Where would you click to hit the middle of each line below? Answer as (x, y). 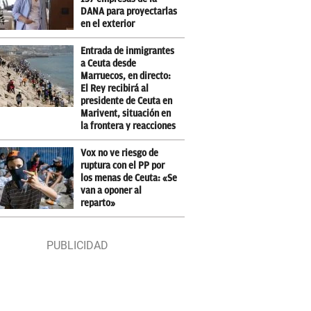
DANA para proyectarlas (129, 11)
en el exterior (108, 24)
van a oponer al (111, 191)
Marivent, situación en (126, 114)
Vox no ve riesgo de (120, 153)
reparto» (98, 203)
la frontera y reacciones (128, 126)
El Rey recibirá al (115, 89)
